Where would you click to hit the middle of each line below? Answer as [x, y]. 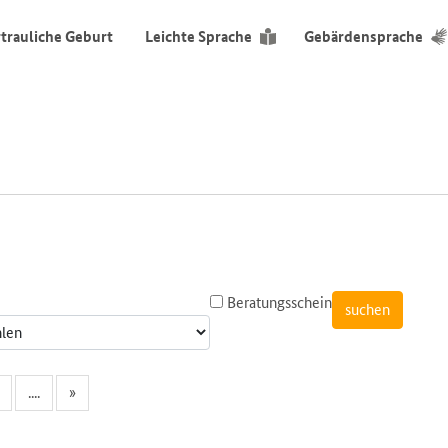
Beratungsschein [277, 302]
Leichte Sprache [198, 37]
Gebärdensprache [364, 37]
